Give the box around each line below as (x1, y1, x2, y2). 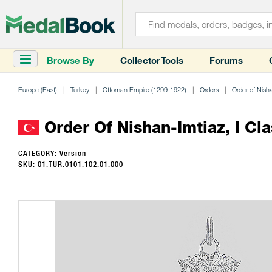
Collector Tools (120, 55, 183, 66)
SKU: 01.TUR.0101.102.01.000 (18, 160, 123, 169)
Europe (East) (18, 86, 57, 93)
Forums (209, 55, 243, 66)
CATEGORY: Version (18, 149, 86, 158)
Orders (200, 86, 219, 93)
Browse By (47, 55, 94, 66)
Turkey (70, 86, 89, 93)
